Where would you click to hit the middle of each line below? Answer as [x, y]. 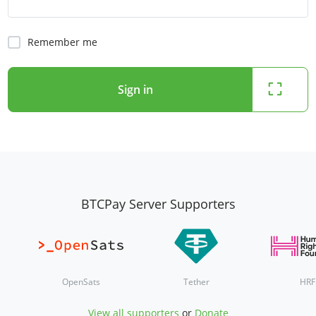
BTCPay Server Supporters [158, 204]
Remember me [62, 42]
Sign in [135, 89]
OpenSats [81, 282]
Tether [196, 282]
